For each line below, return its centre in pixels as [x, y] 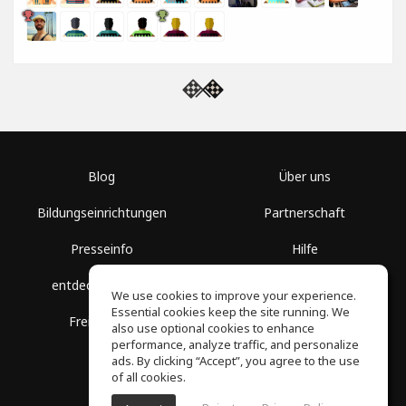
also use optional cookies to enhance [213, 328]
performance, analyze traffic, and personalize [235, 344]
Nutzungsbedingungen [304, 285]
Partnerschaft [304, 213]
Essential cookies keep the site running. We [231, 312]
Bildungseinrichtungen [101, 213]
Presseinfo [101, 249]
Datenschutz [304, 322]
